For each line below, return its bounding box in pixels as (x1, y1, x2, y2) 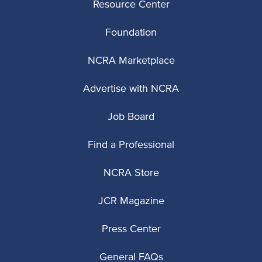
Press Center (101, 224, 161, 235)
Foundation (105, 27, 157, 39)
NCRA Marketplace (87, 56, 175, 67)
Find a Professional (88, 140, 174, 151)
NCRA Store (103, 168, 159, 179)
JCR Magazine (98, 196, 164, 207)
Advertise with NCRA (83, 84, 179, 95)
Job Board (108, 112, 154, 123)
